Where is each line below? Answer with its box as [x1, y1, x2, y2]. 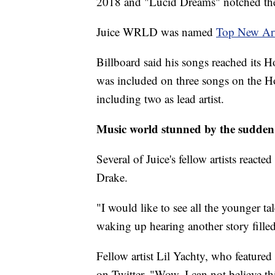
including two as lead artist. [96, 91, 224, 107]
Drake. [96, 169, 128, 185]
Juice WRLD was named [96, 24, 216, 40]
